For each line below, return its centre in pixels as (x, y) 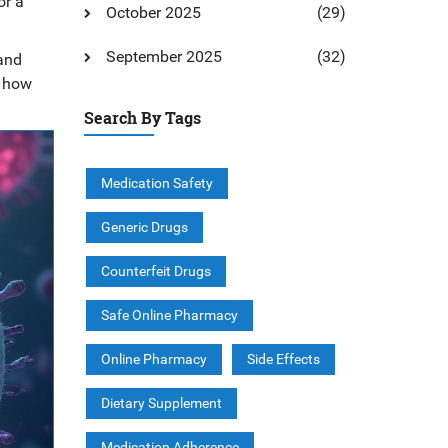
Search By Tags (142, 117)
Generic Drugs (144, 227)
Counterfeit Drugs (155, 271)
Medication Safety (156, 183)
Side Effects (283, 359)
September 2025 (163, 56)
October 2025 (153, 12)
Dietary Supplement (161, 403)
